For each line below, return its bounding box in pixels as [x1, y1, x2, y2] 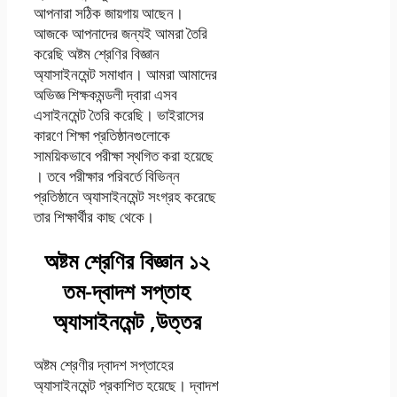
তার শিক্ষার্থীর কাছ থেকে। [34, 206, 154, 228]
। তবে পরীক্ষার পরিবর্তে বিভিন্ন [34, 166, 180, 187]
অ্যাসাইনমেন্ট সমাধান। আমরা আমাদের [34, 64, 217, 85]
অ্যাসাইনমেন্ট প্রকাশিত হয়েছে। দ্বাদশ [34, 374, 219, 395]
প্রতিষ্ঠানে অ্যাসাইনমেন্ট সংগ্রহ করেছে [34, 186, 216, 207]
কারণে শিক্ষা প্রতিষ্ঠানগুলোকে [34, 125, 170, 146]
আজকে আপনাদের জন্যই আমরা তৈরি [34, 23, 207, 44]
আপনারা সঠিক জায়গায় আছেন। [34, 3, 183, 24]
